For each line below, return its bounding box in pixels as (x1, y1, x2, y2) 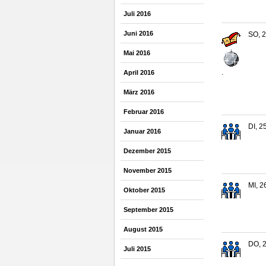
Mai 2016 (123, 49, 150, 56)
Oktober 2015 (123, 186, 165, 194)
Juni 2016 (123, 30, 153, 37)
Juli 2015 (123, 245, 151, 252)
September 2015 (123, 206, 173, 213)
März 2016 (123, 88, 154, 96)
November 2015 (123, 167, 172, 174)
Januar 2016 (123, 128, 161, 135)
